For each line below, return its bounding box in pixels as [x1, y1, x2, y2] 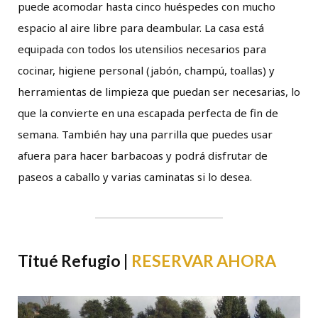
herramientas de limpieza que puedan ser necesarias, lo [18, 84, 300, 99]
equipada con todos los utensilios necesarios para [18, 42, 266, 57]
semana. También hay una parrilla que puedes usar [18, 127, 273, 142]
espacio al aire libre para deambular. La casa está [18, 21, 264, 35]
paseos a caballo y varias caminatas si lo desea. [18, 170, 252, 185]
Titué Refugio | [18, 251, 131, 271]
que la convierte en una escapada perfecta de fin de [18, 106, 278, 121]
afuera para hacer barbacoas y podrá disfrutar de [18, 148, 268, 163]
